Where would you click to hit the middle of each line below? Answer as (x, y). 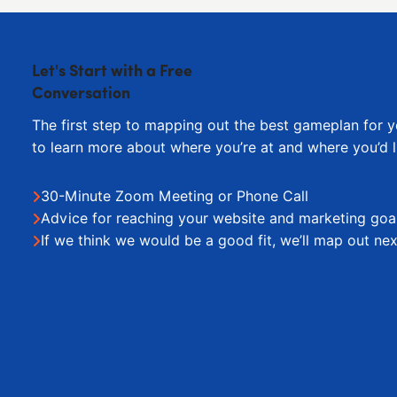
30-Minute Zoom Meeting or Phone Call (174, 197)
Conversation (81, 95)
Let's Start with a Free (112, 73)
